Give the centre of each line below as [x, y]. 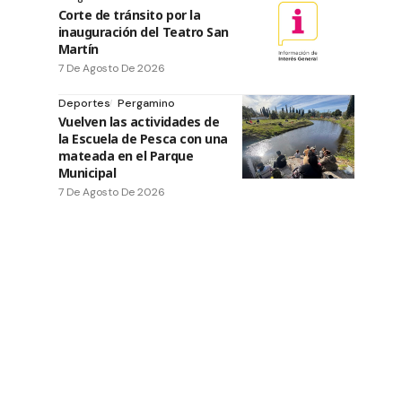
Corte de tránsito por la [129, 14]
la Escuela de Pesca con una [143, 138]
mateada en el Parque [126, 155]
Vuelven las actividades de [139, 121]
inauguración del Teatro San [143, 31]
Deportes [84, 103]
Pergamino [146, 103]
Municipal [87, 172]
